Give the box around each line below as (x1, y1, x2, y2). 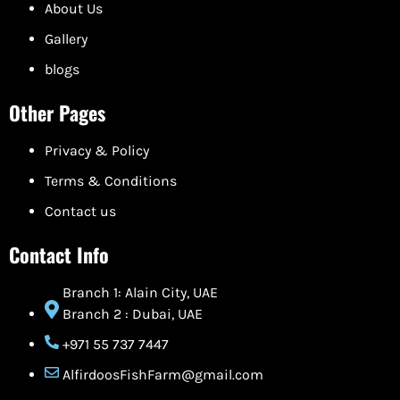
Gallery (45, 30, 87, 48)
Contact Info (9, 240, 109, 270)
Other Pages (9, 98, 105, 128)
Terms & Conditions (45, 172, 177, 190)
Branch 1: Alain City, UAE (62, 284, 218, 302)
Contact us (45, 203, 116, 221)
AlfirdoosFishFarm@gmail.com (62, 366, 263, 384)
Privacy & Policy (45, 142, 149, 160)
